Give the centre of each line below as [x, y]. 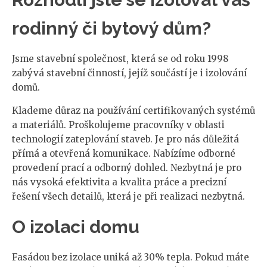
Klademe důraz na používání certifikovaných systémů [133, 110]
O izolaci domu [76, 226]
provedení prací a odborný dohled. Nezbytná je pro [127, 167]
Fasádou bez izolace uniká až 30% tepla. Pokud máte [131, 257]
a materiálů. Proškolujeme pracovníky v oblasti [118, 125]
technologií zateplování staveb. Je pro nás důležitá [125, 139]
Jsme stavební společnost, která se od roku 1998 [120, 58]
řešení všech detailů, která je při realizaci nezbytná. [128, 196]
